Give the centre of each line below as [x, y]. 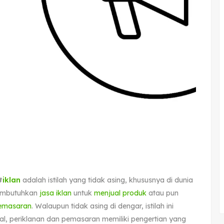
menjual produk [120, 193]
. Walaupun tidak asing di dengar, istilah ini [102, 206]
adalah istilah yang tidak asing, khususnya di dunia [108, 180]
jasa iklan [55, 193]
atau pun [162, 193]
